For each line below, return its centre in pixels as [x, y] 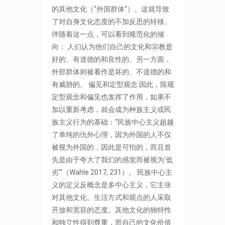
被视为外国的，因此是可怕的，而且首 [112, 147]
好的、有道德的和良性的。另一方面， [112, 59]
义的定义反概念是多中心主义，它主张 [112, 185]
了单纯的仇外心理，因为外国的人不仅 [112, 135]
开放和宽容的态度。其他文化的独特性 [112, 210]
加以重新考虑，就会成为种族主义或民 [112, 109]
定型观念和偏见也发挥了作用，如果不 [112, 97]
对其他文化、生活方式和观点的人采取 [112, 197]
